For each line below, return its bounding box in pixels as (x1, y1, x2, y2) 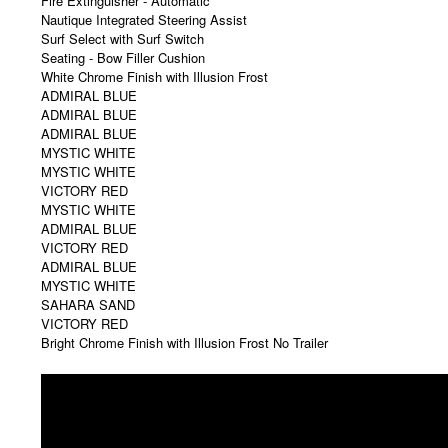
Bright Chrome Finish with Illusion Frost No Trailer (41, 320, 328, 340)
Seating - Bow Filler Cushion (41, 35, 205, 55)
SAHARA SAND (41, 282, 135, 302)
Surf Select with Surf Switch (41, 16, 204, 36)
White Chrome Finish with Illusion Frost (41, 54, 268, 74)
